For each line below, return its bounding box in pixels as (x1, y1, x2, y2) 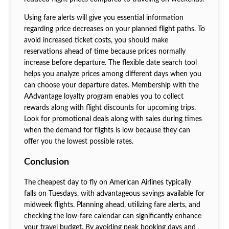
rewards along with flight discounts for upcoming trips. (24, 104, 196, 111)
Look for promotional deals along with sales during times (24, 115, 202, 123)
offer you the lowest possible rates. (24, 138, 133, 145)
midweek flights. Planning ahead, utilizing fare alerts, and (24, 201, 200, 209)
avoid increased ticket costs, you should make (24, 36, 168, 44)
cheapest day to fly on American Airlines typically (37, 178, 191, 186)
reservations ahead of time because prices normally (24, 48, 186, 55)
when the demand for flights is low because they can (24, 126, 190, 134)
